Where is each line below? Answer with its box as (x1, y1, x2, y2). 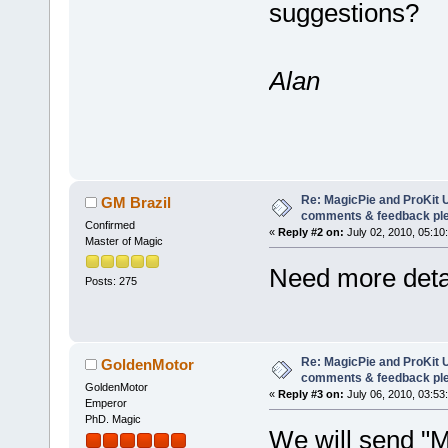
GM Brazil (101, 193, 172, 211)
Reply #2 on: (277, 225, 344, 238)
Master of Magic (84, 234, 163, 247)
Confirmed (84, 218, 135, 231)
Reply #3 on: (277, 387, 344, 400)
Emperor (84, 396, 127, 409)
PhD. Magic (84, 412, 141, 425)
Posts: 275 (84, 274, 137, 287)
